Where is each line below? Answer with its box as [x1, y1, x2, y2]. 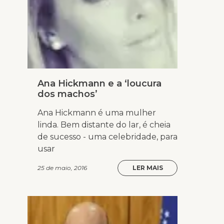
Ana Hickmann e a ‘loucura [37, 78, 161, 89]
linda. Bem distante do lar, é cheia [37, 120, 170, 130]
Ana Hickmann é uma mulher [37, 108, 156, 118]
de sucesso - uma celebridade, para [37, 132, 177, 142]
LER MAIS [132, 164, 163, 172]
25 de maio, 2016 [37, 164, 87, 172]
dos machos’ [37, 88, 97, 100]
